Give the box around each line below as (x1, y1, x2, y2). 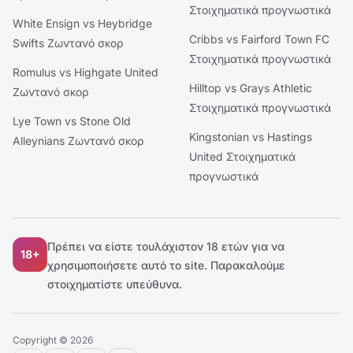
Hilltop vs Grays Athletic (189, 81, 312, 95)
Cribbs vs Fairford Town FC (189, 32, 329, 46)
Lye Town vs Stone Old (13, 114, 131, 128)
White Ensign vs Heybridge (13, 17, 152, 30)
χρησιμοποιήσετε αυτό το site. (47, 258, 210, 272)
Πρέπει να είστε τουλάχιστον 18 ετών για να (47, 240, 284, 253)
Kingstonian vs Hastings (189, 130, 312, 143)
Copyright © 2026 (13, 334, 93, 346)
